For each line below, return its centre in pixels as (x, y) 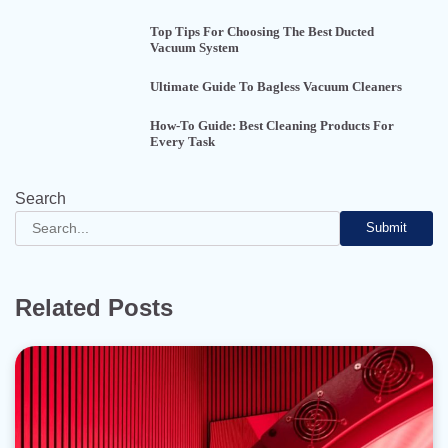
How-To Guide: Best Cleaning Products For (272, 126)
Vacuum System (195, 48)
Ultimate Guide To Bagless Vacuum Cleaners (276, 87)
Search (40, 198)
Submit (386, 228)
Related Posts (94, 307)
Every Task (183, 142)
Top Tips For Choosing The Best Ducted (262, 32)
